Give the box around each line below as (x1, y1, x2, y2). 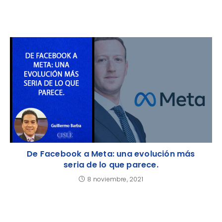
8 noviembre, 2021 (87, 175, 143, 184)
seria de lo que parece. (63, 159, 159, 171)
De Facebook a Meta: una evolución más (27, 148, 195, 160)
